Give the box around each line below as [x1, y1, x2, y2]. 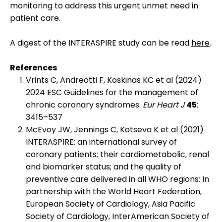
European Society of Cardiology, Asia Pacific [26, 198, 195, 210]
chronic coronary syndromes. [26, 99, 143, 111]
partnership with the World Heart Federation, [26, 186, 202, 197]
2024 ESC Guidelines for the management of [26, 87, 198, 98]
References [10, 62, 57, 73]
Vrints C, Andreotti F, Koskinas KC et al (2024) [26, 74, 202, 86]
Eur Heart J [143, 99, 186, 111]
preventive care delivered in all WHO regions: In [26, 173, 209, 185]
